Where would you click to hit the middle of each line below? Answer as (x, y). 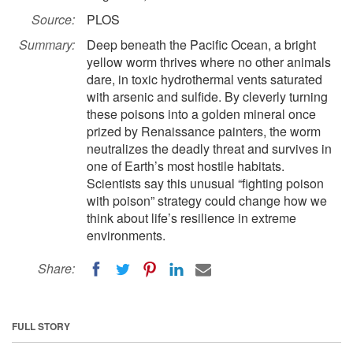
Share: (56, 268)
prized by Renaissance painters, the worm (204, 131)
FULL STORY (41, 326)
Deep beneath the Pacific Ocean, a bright (201, 45)
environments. (126, 235)
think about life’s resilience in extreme (191, 218)
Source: (53, 19)
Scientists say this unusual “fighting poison (205, 183)
